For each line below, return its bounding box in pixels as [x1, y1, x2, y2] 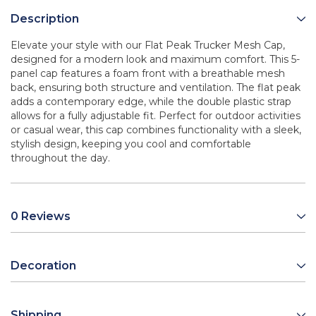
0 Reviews [11, 209, 71, 224]
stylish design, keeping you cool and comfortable [11, 138, 251, 151]
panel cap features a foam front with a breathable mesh [11, 67, 285, 80]
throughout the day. [11, 152, 110, 165]
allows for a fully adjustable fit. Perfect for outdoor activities [11, 109, 300, 123]
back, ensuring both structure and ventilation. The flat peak [11, 81, 300, 95]
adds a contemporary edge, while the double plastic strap [11, 95, 291, 109]
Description [11, 12, 79, 26]
